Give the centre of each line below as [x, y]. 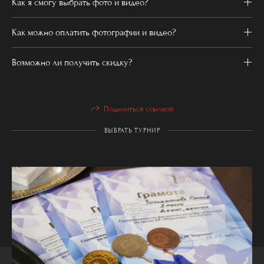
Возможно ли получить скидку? [72, 63]
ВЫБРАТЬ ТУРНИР [132, 130]
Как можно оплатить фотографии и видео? [94, 33]
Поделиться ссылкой [138, 109]
